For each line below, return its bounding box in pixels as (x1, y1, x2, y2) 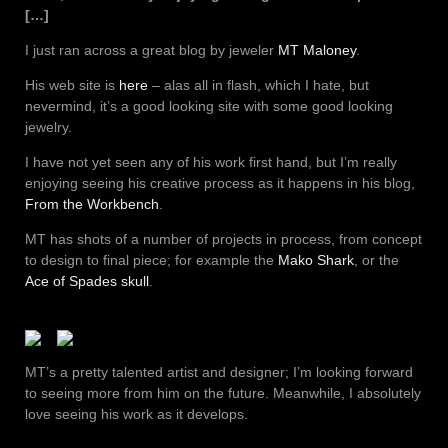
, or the (354, 251, 399, 268)
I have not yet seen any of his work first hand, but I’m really (25, 153, 397, 170)
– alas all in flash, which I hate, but (148, 76, 369, 93)
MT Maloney (278, 41, 356, 58)
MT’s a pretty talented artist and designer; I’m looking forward (25, 363, 413, 380)
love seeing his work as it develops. (25, 405, 248, 422)
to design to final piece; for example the (25, 251, 278, 268)
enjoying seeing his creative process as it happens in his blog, (25, 174, 415, 191)
